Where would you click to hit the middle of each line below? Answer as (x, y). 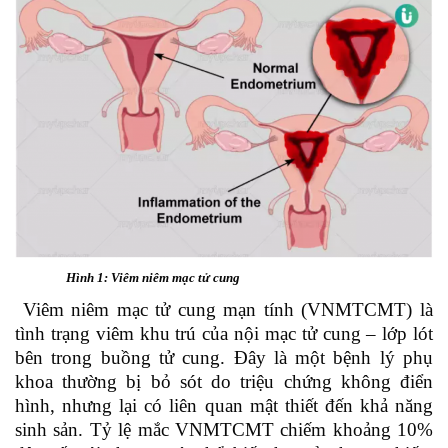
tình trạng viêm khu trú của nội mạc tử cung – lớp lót (224, 333)
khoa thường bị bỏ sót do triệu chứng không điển (224, 381)
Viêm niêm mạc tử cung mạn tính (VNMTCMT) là (224, 309)
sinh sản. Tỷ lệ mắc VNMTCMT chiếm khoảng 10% (224, 429)
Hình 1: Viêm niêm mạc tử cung (153, 277)
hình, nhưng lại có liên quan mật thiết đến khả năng (224, 405)
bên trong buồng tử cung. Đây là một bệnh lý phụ (224, 357)
